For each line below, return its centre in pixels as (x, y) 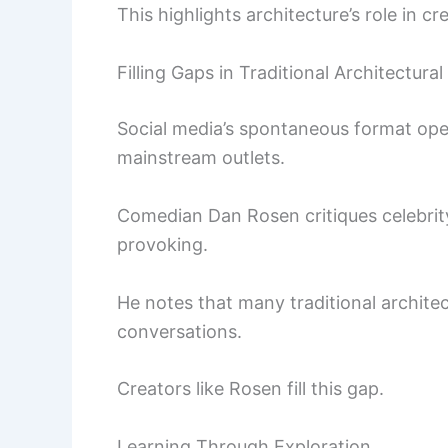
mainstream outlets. (201, 158)
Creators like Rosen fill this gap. (250, 389)
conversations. (179, 331)
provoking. (162, 244)
